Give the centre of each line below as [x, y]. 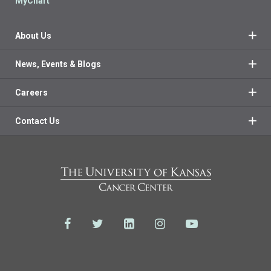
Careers [31, 92]
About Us [33, 35]
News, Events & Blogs [58, 64]
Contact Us [38, 121]
